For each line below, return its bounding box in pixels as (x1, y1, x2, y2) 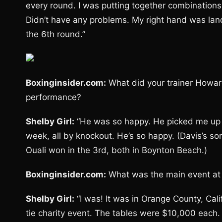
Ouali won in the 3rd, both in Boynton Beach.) (26, 145, 207, 155)
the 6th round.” (26, 29, 85, 39)
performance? (26, 92, 81, 102)
